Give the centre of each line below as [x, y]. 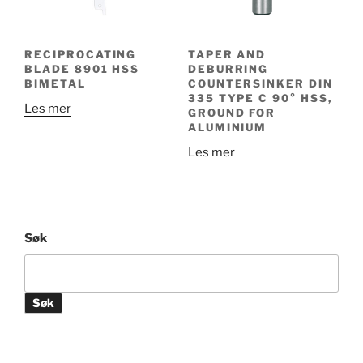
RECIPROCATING [81, 55]
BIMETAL [55, 84]
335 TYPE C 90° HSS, [260, 98]
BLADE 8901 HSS [82, 69]
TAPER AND [227, 55]
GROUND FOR [232, 113]
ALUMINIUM [227, 128]
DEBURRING [228, 69]
